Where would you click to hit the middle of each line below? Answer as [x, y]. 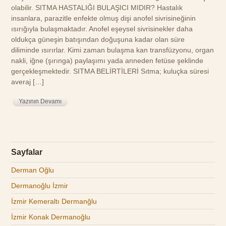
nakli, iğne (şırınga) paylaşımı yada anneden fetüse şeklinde [107, 61]
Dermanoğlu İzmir [40, 186]
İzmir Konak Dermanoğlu [51, 217]
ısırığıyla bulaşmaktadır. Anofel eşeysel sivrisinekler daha [102, 29]
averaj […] [28, 82]
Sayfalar [27, 152]
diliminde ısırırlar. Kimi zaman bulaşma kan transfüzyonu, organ [113, 50]
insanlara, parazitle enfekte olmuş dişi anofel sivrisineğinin [104, 18]
